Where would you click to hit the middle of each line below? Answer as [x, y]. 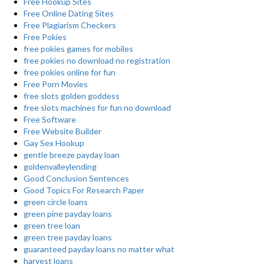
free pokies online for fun [70, 72]
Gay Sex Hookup [54, 143]
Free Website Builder [62, 131]
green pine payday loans [68, 214]
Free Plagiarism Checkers [70, 25]
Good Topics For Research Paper [84, 190]
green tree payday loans [68, 237]
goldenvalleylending [60, 166]
